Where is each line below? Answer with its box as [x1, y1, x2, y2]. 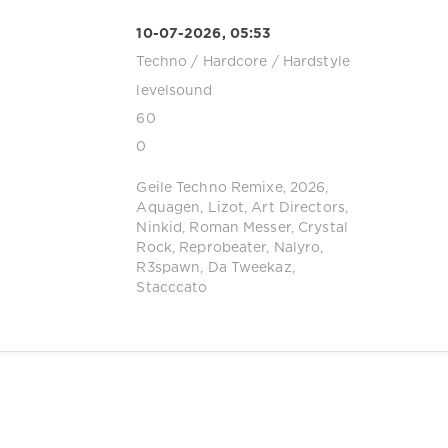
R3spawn [136, 261, 201, 274]
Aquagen [136, 201, 201, 214]
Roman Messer [189, 221, 291, 234]
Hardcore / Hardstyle [202, 56, 350, 69]
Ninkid [136, 221, 183, 234]
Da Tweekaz [207, 261, 292, 274]
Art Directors [251, 201, 345, 214]
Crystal [298, 221, 348, 234]
